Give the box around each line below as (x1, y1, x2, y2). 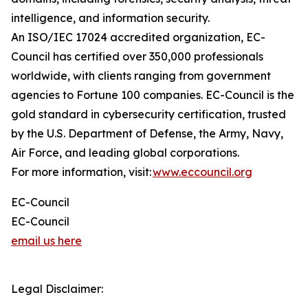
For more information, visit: (11, 165, 153, 179)
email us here (11, 234, 82, 247)
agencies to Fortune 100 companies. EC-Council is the (11, 88, 294, 102)
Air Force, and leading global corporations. (11, 146, 243, 159)
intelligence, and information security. (11, 11, 218, 25)
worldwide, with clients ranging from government (11, 69, 271, 82)
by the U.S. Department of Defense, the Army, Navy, (11, 126, 283, 140)
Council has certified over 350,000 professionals (11, 49, 263, 63)
